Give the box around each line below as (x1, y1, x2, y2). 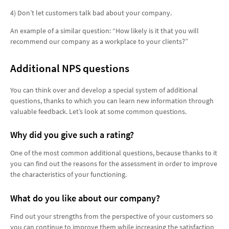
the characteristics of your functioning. (10, 170, 127, 179)
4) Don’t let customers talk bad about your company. (10, 8, 172, 18)
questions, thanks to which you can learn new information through (10, 96, 214, 105)
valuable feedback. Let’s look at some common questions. (10, 106, 187, 116)
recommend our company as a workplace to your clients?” (10, 37, 188, 47)
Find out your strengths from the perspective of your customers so (10, 211, 213, 221)
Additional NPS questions (10, 61, 129, 75)
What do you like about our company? (10, 192, 160, 204)
